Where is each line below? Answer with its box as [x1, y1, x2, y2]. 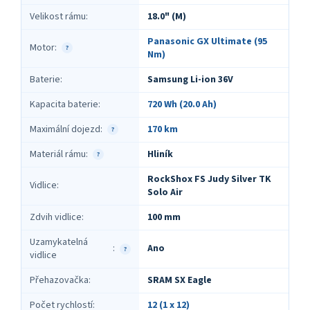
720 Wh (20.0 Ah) [147, 97, 217, 111]
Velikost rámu [30, 9, 86, 24]
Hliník [147, 147, 173, 161]
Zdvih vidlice [30, 210, 82, 224]
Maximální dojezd [30, 122, 100, 136]
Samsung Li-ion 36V [147, 72, 233, 86]
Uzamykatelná [30, 235, 88, 249]
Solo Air [147, 185, 183, 199]
